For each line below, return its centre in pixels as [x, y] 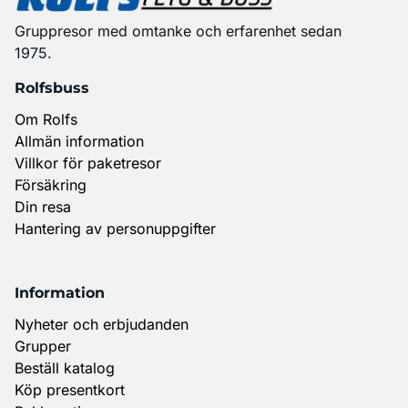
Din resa [43, 206]
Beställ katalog [65, 367]
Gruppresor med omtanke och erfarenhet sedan [178, 31]
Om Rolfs [46, 119]
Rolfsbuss [52, 87]
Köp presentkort [70, 389]
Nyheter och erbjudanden [102, 324]
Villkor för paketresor [88, 163]
